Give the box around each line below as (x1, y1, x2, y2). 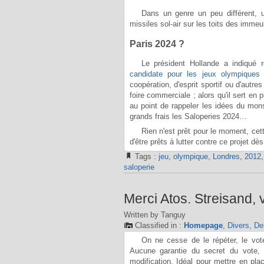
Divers (227, 220, 249, 230)
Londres (212, 152, 240, 161)
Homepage (183, 220, 223, 230)
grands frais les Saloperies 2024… (129, 112, 247, 121)
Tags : (134, 152, 159, 161)
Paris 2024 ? (129, 38, 184, 49)
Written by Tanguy (123, 210, 186, 219)
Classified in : (134, 220, 184, 230)
